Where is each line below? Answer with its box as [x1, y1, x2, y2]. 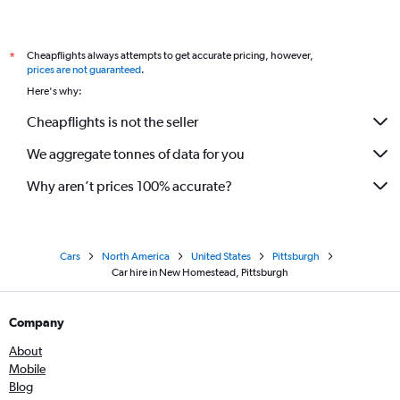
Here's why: [27, 85, 82, 97]
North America [101, 250, 170, 262]
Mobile [9, 362, 46, 376]
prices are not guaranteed [27, 63, 141, 76]
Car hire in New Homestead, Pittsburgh [112, 266, 288, 279]
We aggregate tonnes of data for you [27, 145, 245, 162]
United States [190, 250, 251, 262]
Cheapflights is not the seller [27, 112, 198, 130]
